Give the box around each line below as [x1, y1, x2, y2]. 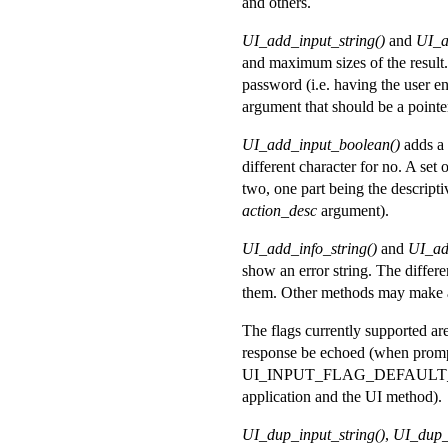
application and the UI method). [242, 388, 442, 406]
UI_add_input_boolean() [242, 136, 400, 154]
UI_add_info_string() [242, 240, 377, 258]
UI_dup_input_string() [242, 426, 385, 444]
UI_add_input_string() [242, 32, 385, 50]
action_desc [242, 202, 317, 220]
